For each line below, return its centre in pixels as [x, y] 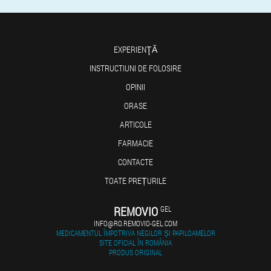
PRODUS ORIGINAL [135, 252]
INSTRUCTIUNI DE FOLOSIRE [135, 68]
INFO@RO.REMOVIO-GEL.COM [135, 223]
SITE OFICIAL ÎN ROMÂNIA [135, 243]
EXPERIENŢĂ [135, 49]
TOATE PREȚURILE [135, 181]
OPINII [135, 87]
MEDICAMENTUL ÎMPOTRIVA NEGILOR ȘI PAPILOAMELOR [135, 233]
